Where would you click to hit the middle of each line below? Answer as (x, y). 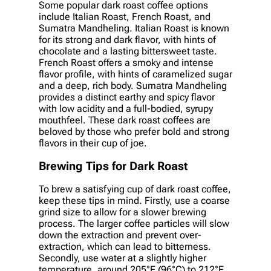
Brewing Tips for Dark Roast (113, 166)
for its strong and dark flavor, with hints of (127, 40)
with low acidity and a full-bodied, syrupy (126, 109)
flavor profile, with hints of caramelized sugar (135, 74)
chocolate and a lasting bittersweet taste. (128, 51)
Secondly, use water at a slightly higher (122, 258)
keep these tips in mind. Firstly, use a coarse (134, 201)
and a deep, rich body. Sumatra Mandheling (133, 86)
